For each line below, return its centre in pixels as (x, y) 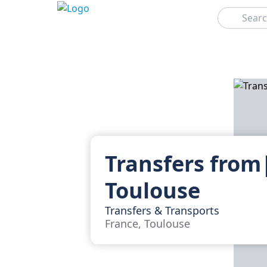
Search (228, 12)
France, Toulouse (148, 223)
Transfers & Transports (162, 210)
